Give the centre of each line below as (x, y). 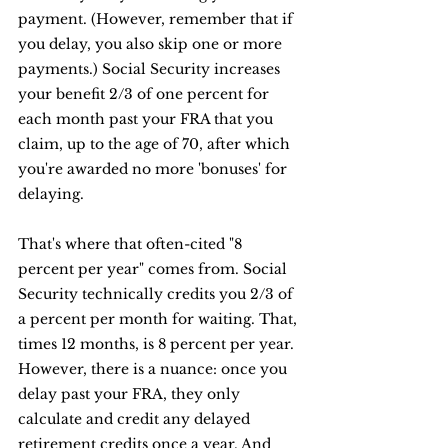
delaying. (51, 194)
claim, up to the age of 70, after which (156, 144)
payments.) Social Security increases (151, 69)
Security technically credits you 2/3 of (157, 294)
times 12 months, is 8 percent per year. (158, 344)
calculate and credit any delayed (136, 419)
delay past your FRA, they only (131, 394)
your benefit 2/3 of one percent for (145, 94)
